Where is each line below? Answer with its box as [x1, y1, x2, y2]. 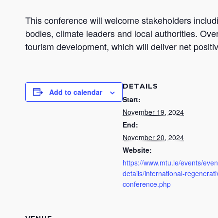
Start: [123, 94, 141, 104]
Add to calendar [49, 87, 102, 97]
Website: [123, 145, 152, 155]
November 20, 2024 [123, 132, 184, 142]
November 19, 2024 [123, 107, 184, 117]
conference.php [123, 179, 171, 189]
